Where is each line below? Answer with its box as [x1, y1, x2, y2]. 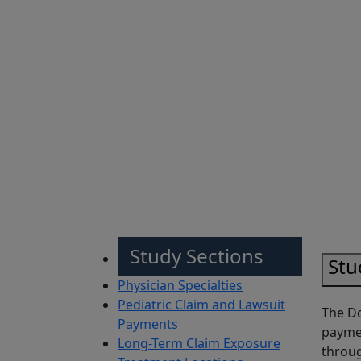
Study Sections [130, 243, 263, 270]
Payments [118, 315, 178, 334]
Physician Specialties [118, 276, 243, 295]
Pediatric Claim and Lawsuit [118, 296, 285, 314]
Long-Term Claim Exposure [118, 334, 280, 353]
